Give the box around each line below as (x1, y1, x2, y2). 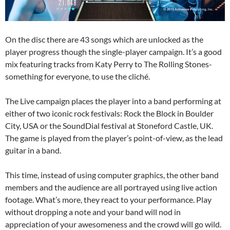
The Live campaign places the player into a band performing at (5, 96, 221, 106)
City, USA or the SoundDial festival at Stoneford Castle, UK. (5, 121, 213, 131)
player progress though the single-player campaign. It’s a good (5, 47, 222, 57)
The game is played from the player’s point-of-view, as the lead (5, 133, 223, 143)
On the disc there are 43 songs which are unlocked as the (5, 34, 203, 45)
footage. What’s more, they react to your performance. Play (5, 195, 212, 205)
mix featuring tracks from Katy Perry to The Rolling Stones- (5, 59, 212, 69)
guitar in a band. (5, 145, 61, 156)
